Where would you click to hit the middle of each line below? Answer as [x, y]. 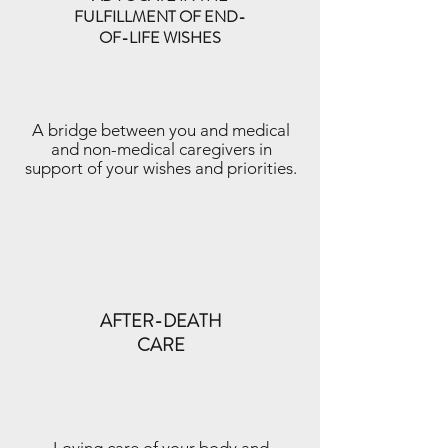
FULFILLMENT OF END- [159, 16]
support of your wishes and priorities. [161, 168]
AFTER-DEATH [161, 321]
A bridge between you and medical [161, 130]
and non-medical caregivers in [161, 149]
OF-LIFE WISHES [159, 37]
